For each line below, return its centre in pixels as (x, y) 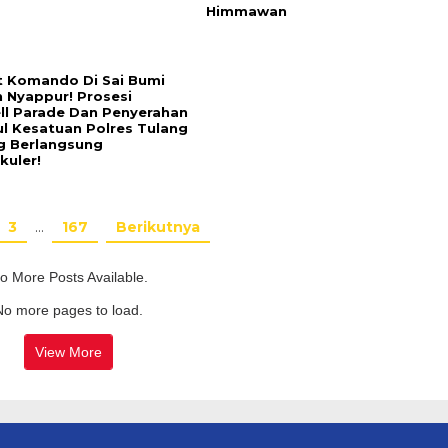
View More (69, 351)
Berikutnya (158, 227)
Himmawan (246, 11)
